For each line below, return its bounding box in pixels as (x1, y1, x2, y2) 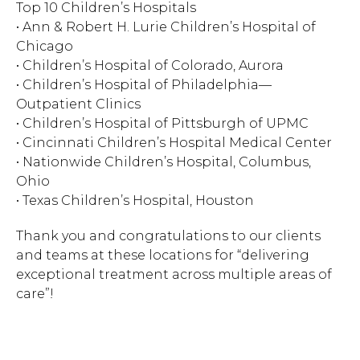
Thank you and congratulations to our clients (16, 228, 321, 243)
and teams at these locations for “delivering (16, 247, 309, 263)
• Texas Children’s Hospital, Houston (16, 193, 254, 208)
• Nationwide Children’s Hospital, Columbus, (16, 154, 311, 170)
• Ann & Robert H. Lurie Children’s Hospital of (16, 19, 316, 35)
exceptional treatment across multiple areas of (16, 267, 332, 282)
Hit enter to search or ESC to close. (71, 26, 313, 42)
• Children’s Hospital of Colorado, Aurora (16, 58, 284, 73)
